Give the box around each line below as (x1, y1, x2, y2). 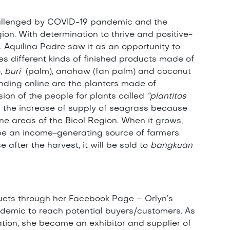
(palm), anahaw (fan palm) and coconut (21, 68, 191, 76)
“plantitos (147, 92, 187, 101)
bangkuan (150, 142, 193, 150)
